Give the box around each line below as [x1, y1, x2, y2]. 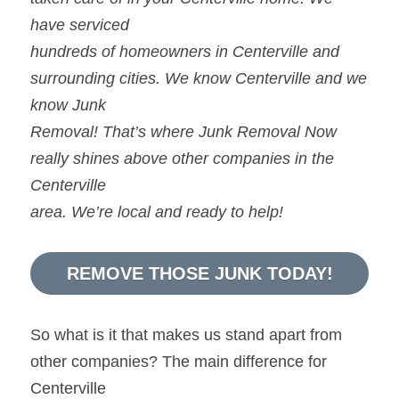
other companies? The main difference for [30, 352, 327, 370]
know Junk [30, 95, 106, 114]
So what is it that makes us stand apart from [30, 325, 342, 344]
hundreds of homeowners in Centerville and [30, 42, 339, 61]
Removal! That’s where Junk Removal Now [30, 122, 337, 141]
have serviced [30, 15, 129, 34]
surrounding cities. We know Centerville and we [30, 69, 367, 87]
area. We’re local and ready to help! [30, 202, 283, 221]
